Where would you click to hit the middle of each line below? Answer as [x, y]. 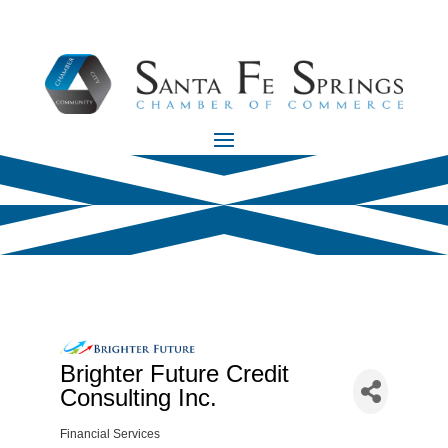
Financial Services [109, 434]
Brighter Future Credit [174, 374]
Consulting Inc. [138, 398]
